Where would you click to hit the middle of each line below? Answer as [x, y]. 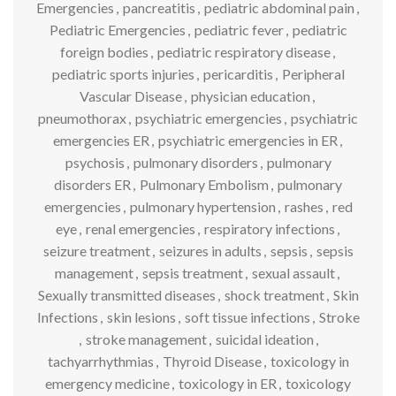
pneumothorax [82, 118]
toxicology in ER [228, 383]
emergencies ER [101, 140]
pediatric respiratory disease [244, 52]
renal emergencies [140, 228]
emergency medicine [107, 383]
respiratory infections [269, 228]
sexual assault [293, 273]
